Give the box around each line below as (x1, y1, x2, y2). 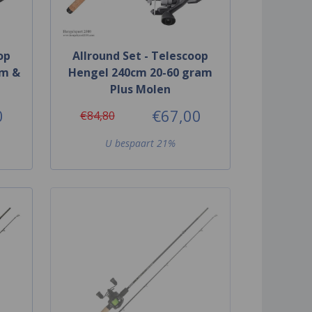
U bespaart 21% (105, 136, 176, 150)
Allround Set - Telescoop (72, 47, 209, 63)
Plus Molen (110, 81, 171, 97)
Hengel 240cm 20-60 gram (68, 64, 213, 80)
